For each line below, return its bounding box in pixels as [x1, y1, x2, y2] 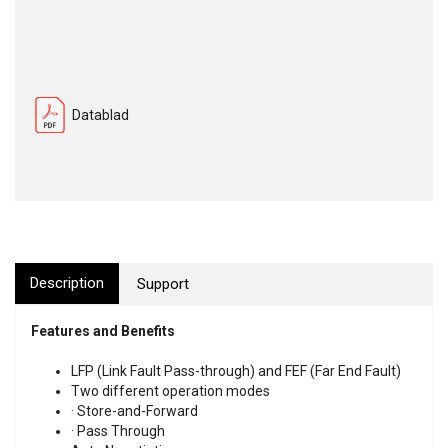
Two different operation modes [71, 383, 270, 399]
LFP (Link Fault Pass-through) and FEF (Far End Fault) [71, 363, 401, 379]
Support [137, 275, 189, 293]
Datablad [72, 107, 129, 123]
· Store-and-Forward [71, 403, 198, 419]
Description [30, 274, 104, 292]
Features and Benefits [31, 323, 175, 339]
